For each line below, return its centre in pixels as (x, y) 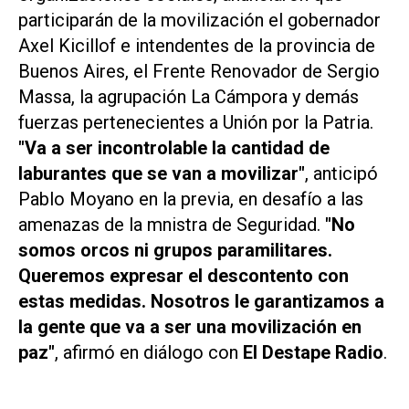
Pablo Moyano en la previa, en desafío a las (191, 199)
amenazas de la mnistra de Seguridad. (169, 225)
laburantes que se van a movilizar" (162, 174)
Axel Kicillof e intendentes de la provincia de (197, 46)
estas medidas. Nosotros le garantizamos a (201, 302)
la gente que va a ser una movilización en (190, 327)
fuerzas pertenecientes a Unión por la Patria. (196, 123)
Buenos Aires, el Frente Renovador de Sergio (199, 72)
